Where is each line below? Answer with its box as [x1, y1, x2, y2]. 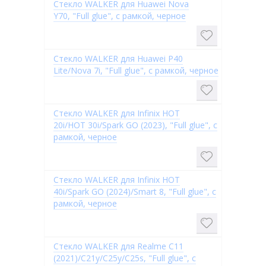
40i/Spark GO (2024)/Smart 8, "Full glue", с [53, 186, 216, 197]
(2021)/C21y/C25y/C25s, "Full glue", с [53, 252, 196, 264]
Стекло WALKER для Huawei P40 [53, 53, 183, 64]
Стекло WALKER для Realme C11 [53, 240, 183, 252]
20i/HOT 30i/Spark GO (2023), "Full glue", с [53, 119, 217, 131]
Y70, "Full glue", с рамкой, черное [53, 10, 186, 21]
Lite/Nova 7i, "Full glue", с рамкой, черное [53, 65, 218, 76]
